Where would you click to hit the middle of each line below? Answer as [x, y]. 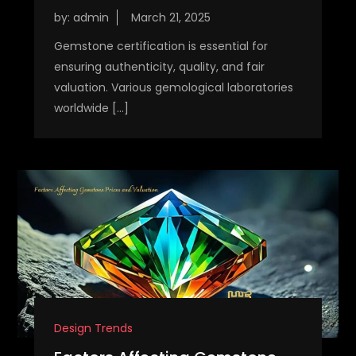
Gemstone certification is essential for [161, 46]
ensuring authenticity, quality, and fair [159, 66]
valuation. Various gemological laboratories [173, 87]
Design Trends [93, 329]
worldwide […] [91, 108]
